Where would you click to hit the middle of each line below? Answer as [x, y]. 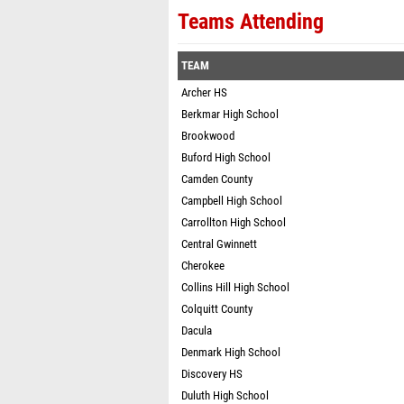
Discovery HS [212, 374]
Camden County [217, 179]
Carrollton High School [234, 222]
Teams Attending [251, 22]
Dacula [197, 331]
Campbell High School [232, 201]
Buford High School [226, 157]
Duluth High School [225, 395]
